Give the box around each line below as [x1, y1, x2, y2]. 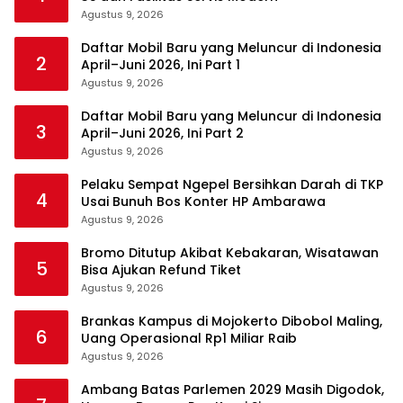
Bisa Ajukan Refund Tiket [81, 261, 241, 280]
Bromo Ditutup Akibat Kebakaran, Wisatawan [81, 244, 379, 263]
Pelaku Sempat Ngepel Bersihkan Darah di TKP [81, 175, 383, 194]
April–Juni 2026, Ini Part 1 [81, 56, 240, 75]
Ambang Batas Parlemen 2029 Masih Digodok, [81, 381, 384, 399]
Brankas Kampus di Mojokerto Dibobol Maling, [81, 312, 382, 331]
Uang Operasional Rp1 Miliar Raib [81, 329, 297, 348]
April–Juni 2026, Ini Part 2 [81, 124, 244, 143]
